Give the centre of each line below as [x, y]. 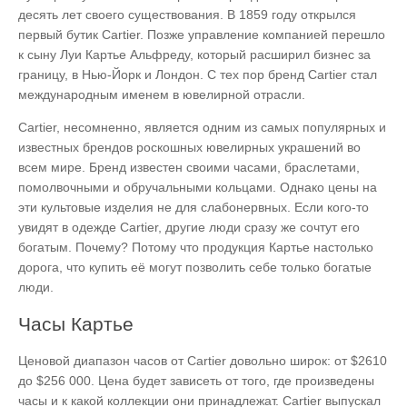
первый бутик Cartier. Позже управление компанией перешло [202, 34]
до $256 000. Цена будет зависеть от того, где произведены [196, 380]
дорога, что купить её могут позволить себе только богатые [195, 267]
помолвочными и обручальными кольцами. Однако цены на [198, 187]
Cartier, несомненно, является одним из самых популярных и [202, 127]
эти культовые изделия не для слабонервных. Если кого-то [194, 207]
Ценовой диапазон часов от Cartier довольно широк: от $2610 [203, 360]
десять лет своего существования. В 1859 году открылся [187, 14]
